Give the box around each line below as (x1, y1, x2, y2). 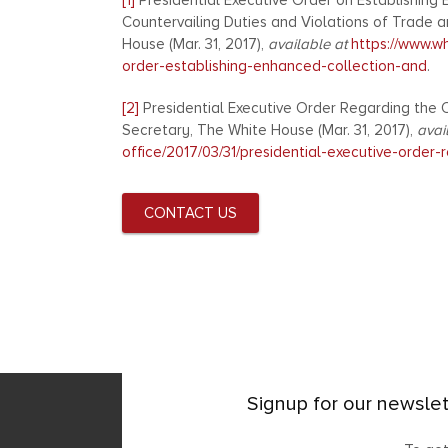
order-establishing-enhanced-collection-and (122, 57, 427, 75)
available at (268, 35, 347, 53)
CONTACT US (144, 204, 237, 222)
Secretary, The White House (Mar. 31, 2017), (122, 121, 417, 139)
